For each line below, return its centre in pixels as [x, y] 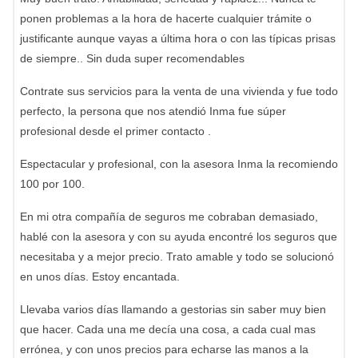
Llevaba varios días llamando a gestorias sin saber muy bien [173, 309]
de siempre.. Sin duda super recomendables [132, 58]
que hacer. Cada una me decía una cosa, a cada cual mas [168, 329]
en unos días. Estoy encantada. [100, 276]
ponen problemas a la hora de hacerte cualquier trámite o [166, 18]
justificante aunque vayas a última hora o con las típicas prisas [178, 38]
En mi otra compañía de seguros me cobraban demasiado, [169, 217]
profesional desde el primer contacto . [115, 131]
